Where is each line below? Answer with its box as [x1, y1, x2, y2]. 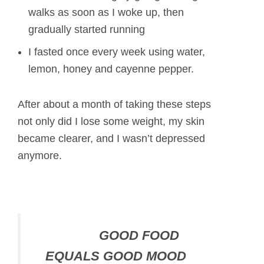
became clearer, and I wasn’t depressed [18, 133, 205, 145]
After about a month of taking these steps [18, 98, 211, 111]
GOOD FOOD [52, 228, 179, 243]
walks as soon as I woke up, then [28, 6, 184, 18]
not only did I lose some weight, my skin [18, 115, 204, 128]
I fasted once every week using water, [28, 45, 205, 58]
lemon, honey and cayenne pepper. [28, 62, 194, 75]
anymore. [18, 150, 62, 162]
